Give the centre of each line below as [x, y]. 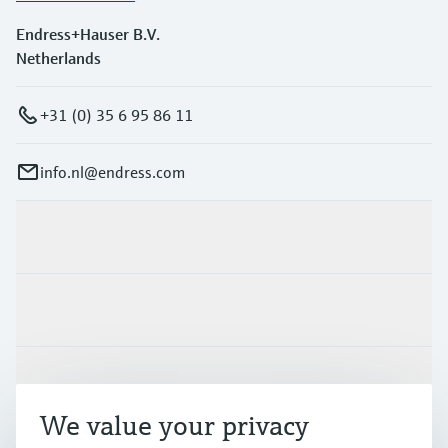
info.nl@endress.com [112, 172]
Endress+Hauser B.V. [88, 34]
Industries [51, 310]
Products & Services [84, 237]
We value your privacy [174, 425]
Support [44, 383]
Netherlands [58, 58]
